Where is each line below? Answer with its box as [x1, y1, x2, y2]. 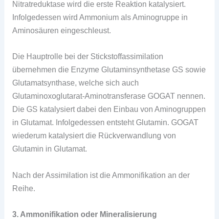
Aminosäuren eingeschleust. [12, 26, 111, 35]
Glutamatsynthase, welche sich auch [12, 78, 139, 88]
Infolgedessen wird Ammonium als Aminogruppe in [12, 13, 188, 22]
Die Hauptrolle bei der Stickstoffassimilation [12, 52, 164, 61]
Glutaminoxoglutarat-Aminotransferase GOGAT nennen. [12, 91, 206, 101]
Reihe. [12, 183, 36, 193]
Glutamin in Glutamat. [12, 144, 88, 153]
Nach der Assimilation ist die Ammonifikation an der [12, 170, 190, 179]
